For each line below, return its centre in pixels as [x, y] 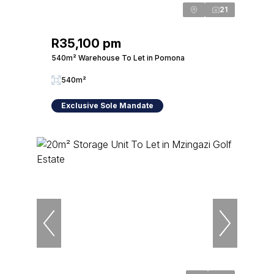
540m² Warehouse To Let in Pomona [118, 58]
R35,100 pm [86, 43]
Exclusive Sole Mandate [107, 106]
